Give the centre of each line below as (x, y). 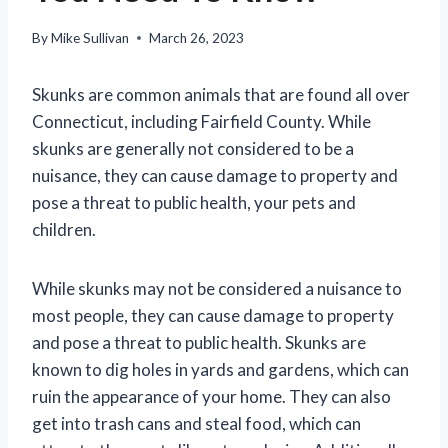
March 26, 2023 (197, 37)
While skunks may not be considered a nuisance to (217, 288)
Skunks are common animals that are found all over (221, 94)
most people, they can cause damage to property (213, 315)
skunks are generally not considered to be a (193, 148)
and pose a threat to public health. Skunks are (199, 342)
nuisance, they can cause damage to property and (215, 175)
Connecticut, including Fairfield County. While (201, 121)
